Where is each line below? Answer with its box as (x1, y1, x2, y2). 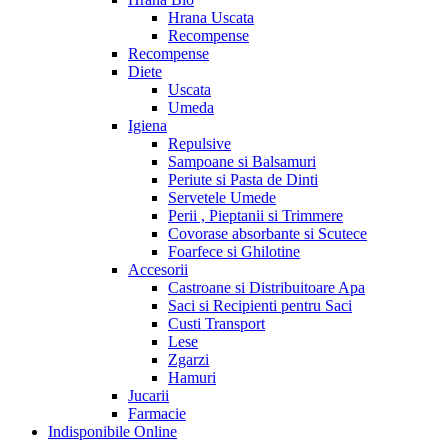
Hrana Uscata (168, 8, 254, 26)
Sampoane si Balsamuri (168, 152, 316, 170)
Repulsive (168, 134, 231, 152)
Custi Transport (168, 314, 265, 332)
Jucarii (128, 386, 169, 404)
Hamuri (168, 368, 216, 386)
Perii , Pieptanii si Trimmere (168, 206, 343, 224)
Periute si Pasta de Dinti (168, 170, 318, 188)
